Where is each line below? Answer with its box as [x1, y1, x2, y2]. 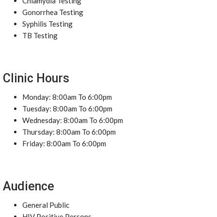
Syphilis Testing [22, 19, 73, 28]
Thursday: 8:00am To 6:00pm [22, 127, 116, 136]
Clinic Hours [3, 71, 69, 85]
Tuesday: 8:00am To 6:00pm [22, 104, 112, 113]
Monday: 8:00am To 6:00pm [22, 93, 112, 101]
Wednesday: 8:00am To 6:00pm [22, 116, 123, 124]
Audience [3, 179, 54, 193]
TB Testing [22, 31, 58, 40]
